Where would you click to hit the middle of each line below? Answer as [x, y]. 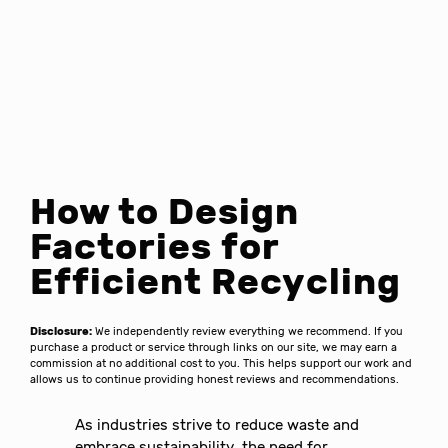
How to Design [164, 212]
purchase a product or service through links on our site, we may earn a [214, 348]
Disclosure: [61, 332]
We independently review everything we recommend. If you [248, 332]
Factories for [154, 247]
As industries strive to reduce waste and [217, 424]
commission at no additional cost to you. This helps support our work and [221, 364]
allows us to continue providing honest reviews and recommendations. [215, 380]
